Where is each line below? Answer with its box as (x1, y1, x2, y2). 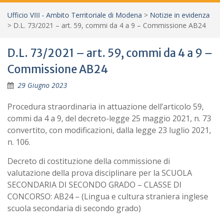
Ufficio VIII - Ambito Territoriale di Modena (7, 10, 142, 20)
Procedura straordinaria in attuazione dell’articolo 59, (7, 101, 204, 112)
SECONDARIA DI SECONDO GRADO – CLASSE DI (7, 179, 182, 190)
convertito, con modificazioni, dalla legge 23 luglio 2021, (7, 125, 211, 136)
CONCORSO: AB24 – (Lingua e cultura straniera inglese (7, 191, 208, 202)
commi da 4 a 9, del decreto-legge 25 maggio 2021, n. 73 (7, 113, 211, 124)
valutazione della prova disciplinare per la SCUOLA (7, 167, 192, 178)
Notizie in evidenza (150, 10, 210, 20)
